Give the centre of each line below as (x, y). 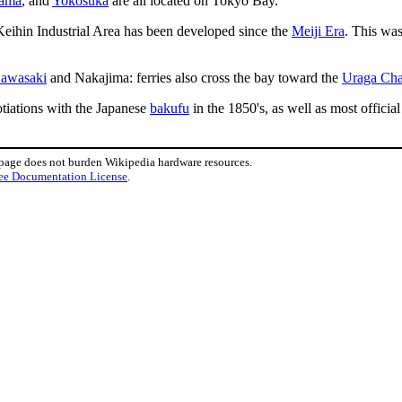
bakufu (170, 108)
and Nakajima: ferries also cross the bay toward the (194, 77)
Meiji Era (318, 31)
